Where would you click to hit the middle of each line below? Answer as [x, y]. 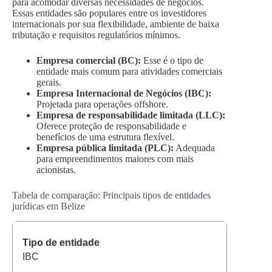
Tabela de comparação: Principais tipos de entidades [111, 195]
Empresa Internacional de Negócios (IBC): [124, 93]
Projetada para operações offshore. [102, 104]
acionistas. [56, 169]
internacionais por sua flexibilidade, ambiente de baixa [116, 24]
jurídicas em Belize [49, 206]
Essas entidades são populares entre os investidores [109, 13]
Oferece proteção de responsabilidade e [111, 126]
